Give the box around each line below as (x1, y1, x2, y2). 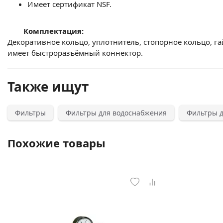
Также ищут (7, 78, 89, 96)
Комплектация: (23, 26, 84, 36)
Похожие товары (7, 135, 106, 150)
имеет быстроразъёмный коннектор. (7, 48, 143, 58)
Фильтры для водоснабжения (66, 108, 167, 117)
